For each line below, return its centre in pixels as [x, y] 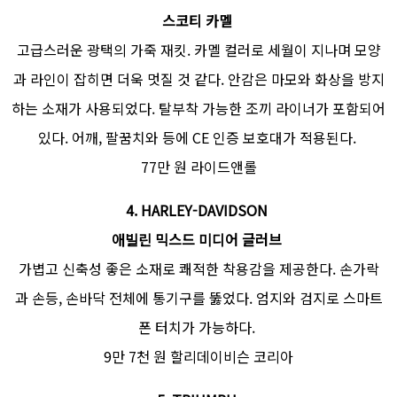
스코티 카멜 [197, 20]
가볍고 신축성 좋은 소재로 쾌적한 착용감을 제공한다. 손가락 [198, 268]
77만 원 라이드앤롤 [198, 166]
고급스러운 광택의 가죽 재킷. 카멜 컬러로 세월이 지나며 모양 [198, 49]
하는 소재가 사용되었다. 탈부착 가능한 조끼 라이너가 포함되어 [198, 108]
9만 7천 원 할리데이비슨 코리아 [198, 356]
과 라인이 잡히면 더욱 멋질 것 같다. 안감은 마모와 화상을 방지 [198, 78]
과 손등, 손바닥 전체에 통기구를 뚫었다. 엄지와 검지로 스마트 [198, 297]
